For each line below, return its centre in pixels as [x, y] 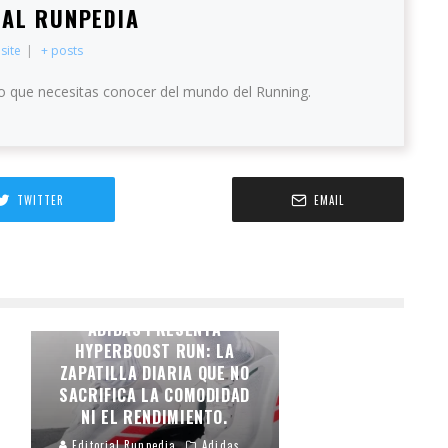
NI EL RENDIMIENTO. [154, 417]
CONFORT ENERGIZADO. [154, 307]
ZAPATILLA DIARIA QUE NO [154, 373]
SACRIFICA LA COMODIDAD [154, 395]
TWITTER [40, 199]
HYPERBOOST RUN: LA [154, 351]
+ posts [62, 50]
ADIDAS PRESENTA [154, 329]
